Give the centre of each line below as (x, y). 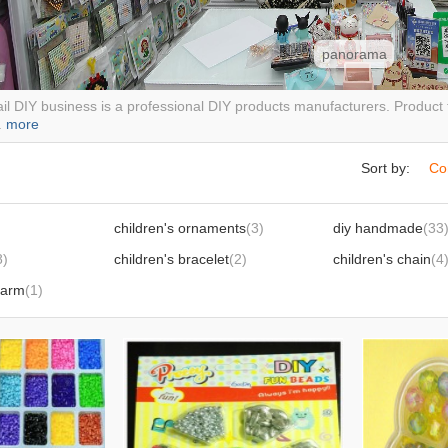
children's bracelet (171, 259)
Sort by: (387, 168)
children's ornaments (180, 228)
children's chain (382, 259)
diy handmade (378, 228)
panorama (354, 54)
